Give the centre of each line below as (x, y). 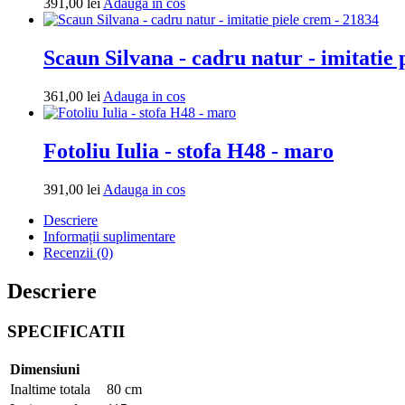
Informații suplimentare (109, 237)
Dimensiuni (45, 369)
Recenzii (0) (78, 253)
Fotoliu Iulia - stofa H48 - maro (188, 151)
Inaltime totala (50, 389)
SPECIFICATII (66, 331)
